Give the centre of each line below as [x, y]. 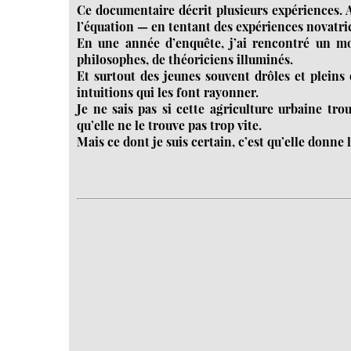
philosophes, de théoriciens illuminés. [185, 59]
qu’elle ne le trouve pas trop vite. [170, 125]
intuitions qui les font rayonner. [168, 92]
